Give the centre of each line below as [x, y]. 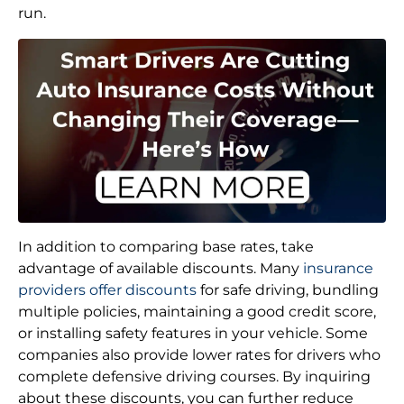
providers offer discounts [107, 290]
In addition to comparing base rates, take [166, 247]
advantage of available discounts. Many [161, 269]
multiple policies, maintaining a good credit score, [197, 312]
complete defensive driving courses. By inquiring [194, 377]
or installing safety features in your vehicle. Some [193, 334]
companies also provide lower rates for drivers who [199, 355]
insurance [338, 269]
